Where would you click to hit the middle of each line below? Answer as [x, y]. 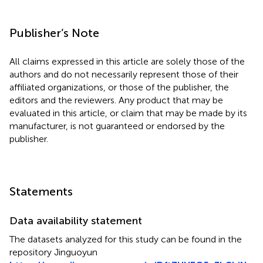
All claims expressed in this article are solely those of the [127, 61]
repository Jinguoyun [53, 252]
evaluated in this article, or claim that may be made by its [128, 113]
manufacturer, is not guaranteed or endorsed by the [117, 126]
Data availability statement [76, 220]
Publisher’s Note [54, 33]
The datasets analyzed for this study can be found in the [126, 239]
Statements [41, 191]
